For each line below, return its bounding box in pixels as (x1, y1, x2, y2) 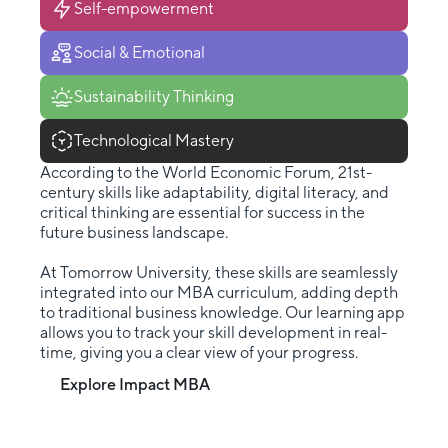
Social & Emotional (74, 43, 205, 63)
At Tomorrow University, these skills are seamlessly (40, 263, 398, 283)
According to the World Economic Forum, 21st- (40, 163, 372, 183)
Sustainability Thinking (74, 87, 234, 107)
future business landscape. (40, 223, 228, 243)
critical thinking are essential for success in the (40, 203, 365, 223)
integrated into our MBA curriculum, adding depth (40, 283, 398, 303)
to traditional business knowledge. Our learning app (40, 303, 405, 323)
